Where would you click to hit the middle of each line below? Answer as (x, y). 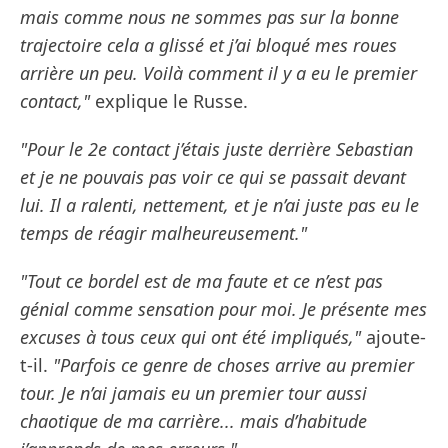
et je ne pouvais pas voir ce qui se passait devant (213, 177)
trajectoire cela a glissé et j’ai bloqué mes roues (208, 45)
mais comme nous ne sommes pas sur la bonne (209, 17)
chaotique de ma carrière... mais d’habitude (193, 421)
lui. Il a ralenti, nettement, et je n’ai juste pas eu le (219, 205)
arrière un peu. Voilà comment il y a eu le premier (218, 73)
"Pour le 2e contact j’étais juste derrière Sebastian (216, 149)
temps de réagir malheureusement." (163, 233)
